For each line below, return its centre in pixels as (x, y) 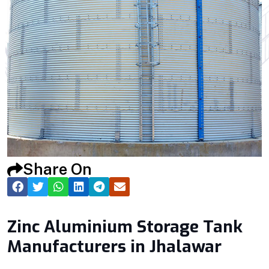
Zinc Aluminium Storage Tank (125, 227)
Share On (57, 169)
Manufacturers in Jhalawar (114, 247)
